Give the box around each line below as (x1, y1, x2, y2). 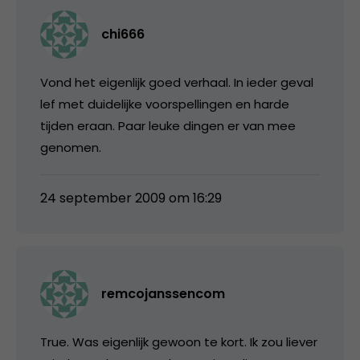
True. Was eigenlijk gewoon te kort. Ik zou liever (40, 333, 317, 350)
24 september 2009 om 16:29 (40, 188, 222, 207)
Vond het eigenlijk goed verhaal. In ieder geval (40, 73, 313, 91)
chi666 (101, 24, 145, 43)
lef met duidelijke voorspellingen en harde (40, 95, 289, 112)
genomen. (40, 138, 101, 156)
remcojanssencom (101, 284, 225, 303)
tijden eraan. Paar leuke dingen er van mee (40, 117, 296, 134)
